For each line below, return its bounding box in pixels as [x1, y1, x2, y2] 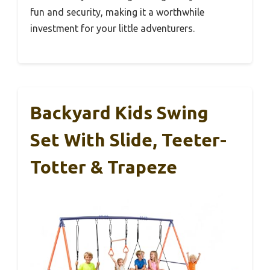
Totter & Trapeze [30, 157, 177, 178]
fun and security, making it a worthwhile [30, 7, 204, 18]
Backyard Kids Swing [30, 102, 209, 124]
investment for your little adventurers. [30, 23, 195, 34]
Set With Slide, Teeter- [30, 130, 227, 151]
